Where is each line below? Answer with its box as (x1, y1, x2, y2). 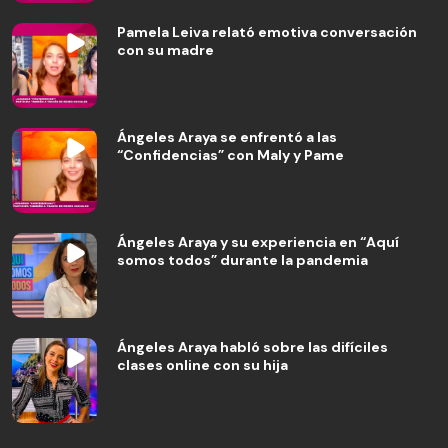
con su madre (117, 41, 214, 59)
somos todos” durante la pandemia (117, 251, 368, 269)
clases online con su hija (117, 356, 288, 374)
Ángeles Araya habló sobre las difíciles (117, 338, 388, 356)
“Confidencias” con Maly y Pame (117, 146, 344, 164)
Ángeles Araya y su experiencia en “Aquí (117, 233, 399, 251)
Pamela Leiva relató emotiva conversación (117, 23, 417, 41)
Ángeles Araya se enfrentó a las (117, 128, 337, 146)
